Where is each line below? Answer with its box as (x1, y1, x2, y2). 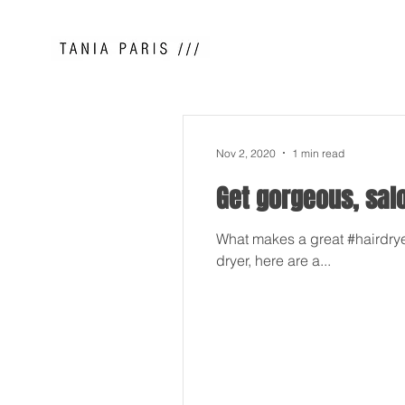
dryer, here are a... (216, 251, 331, 269)
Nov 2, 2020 (216, 146, 276, 160)
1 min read (292, 146, 344, 160)
